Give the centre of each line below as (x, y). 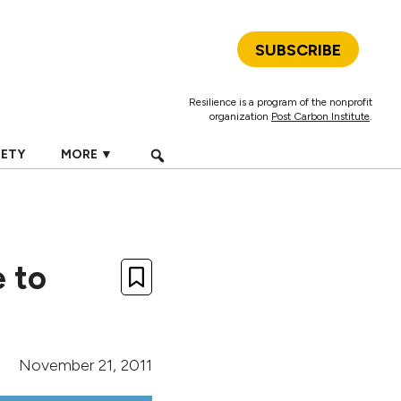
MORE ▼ (86, 154)
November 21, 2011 (85, 365)
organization (240, 116)
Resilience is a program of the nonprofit (281, 102)
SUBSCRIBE (298, 50)
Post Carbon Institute (320, 116)
